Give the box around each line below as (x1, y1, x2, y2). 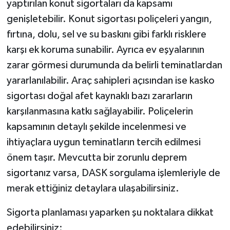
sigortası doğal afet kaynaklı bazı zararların (6, 90, 193, 101)
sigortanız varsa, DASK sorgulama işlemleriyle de (6, 167, 220, 178)
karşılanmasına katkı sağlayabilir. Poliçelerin (6, 106, 193, 117)
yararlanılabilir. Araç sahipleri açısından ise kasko (6, 75, 215, 86)
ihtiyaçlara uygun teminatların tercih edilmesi (6, 137, 201, 147)
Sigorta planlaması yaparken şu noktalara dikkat (6, 207, 214, 218)
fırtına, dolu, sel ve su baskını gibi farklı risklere (6, 29, 206, 40)
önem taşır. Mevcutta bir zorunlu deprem (6, 152, 187, 163)
